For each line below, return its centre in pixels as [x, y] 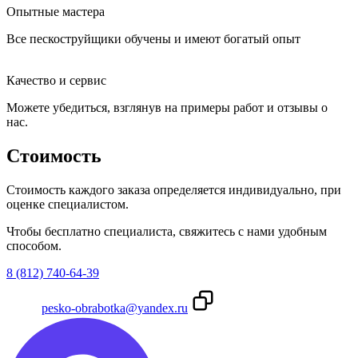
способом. [34, 246]
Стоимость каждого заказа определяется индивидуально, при [174, 190]
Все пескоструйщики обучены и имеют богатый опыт [153, 39]
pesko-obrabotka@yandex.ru [115, 308]
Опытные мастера [56, 12]
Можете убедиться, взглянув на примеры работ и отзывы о [167, 108]
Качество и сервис [56, 81]
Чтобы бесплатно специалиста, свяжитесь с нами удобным [167, 232]
